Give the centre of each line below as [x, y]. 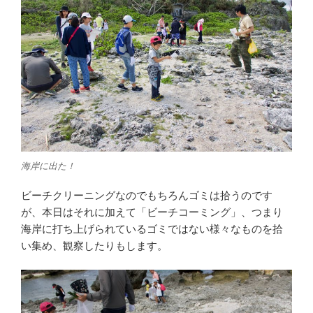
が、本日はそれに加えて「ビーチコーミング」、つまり [152, 212]
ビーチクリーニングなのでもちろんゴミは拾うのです [147, 195]
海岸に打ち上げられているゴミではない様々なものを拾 [152, 228]
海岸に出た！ [48, 166]
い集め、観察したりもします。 [94, 245]
